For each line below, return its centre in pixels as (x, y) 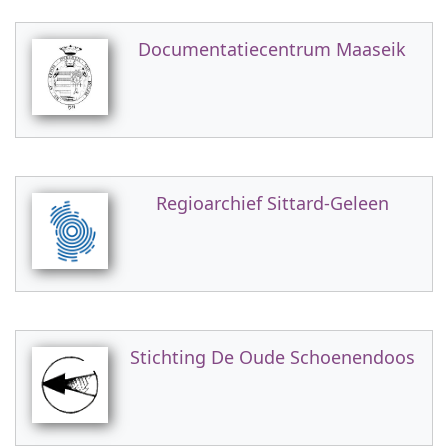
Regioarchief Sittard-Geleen (272, 203)
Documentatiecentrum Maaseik (272, 49)
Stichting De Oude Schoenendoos (272, 357)
